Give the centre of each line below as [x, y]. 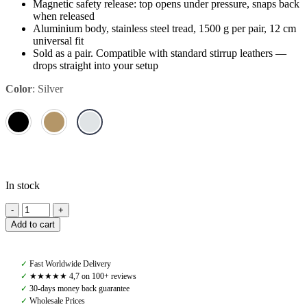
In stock [23, 185]
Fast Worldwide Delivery [69, 264]
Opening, [41, 282]
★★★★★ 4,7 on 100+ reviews [82, 277]
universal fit [58, 40]
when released [64, 16]
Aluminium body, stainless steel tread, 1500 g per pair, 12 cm [164, 28]
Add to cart [33, 224]
